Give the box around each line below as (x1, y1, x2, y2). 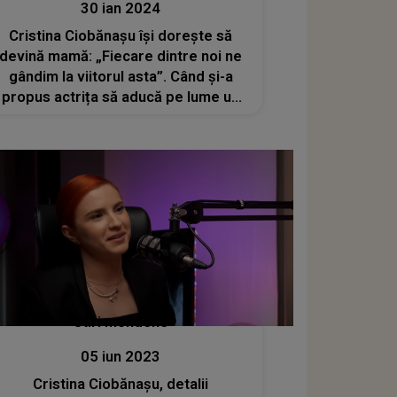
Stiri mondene (73, 314, 168, 331)
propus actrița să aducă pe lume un (2, 88, 240, 105)
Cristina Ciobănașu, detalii (33, 376, 209, 393)
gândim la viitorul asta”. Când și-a (8, 67, 233, 85)
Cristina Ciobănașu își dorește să (9, 27, 233, 44)
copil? (100, 108, 142, 126)
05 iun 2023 (81, 348, 161, 366)
